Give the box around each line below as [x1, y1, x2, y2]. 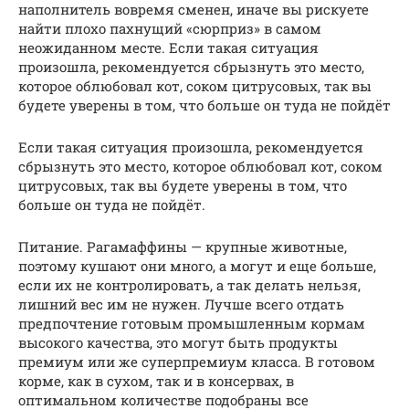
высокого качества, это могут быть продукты [18, 333, 338, 352]
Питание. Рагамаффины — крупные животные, [18, 237, 347, 257]
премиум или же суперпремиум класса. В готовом [18, 352, 375, 372]
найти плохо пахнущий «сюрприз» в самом [18, 19, 321, 38]
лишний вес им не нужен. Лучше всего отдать [18, 295, 344, 314]
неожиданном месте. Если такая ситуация [18, 38, 319, 58]
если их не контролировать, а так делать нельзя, [18, 276, 361, 295]
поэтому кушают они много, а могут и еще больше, [18, 257, 376, 276]
